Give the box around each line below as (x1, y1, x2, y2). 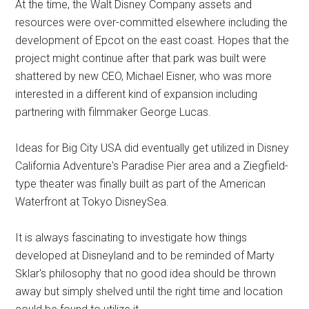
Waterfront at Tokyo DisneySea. (15, 195, 170, 209)
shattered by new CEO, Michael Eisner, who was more (15, 70, 272, 83)
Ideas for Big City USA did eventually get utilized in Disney (15, 141, 290, 155)
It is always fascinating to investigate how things (15, 231, 248, 245)
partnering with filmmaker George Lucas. (15, 106, 212, 119)
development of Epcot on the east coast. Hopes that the (15, 34, 290, 48)
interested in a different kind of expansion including (15, 88, 258, 101)
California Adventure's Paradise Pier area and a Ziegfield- (15, 159, 289, 173)
